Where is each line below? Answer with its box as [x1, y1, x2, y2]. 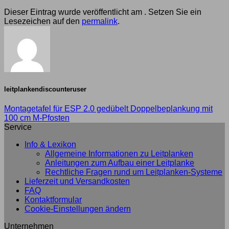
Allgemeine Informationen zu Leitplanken [45, 149, 193, 158]
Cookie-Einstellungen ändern [25, 204, 131, 214]
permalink [82, 16, 118, 26]
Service [4, 123, 32, 132]
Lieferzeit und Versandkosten [25, 177, 130, 186]
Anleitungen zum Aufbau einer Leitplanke [45, 158, 194, 168]
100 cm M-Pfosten [4, 113, 70, 123]
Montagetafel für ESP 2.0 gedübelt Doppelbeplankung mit [4, 104, 213, 113]
